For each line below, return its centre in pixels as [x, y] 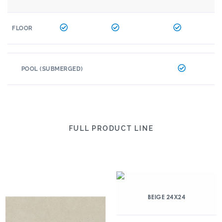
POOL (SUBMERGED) [52, 69]
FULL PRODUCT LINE [111, 128]
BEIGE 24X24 [166, 197]
